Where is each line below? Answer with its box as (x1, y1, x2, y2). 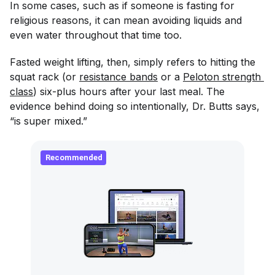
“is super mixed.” (10, 115, 90, 127)
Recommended (45, 153, 103, 162)
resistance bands (79, 71, 158, 83)
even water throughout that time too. (10, 29, 182, 41)
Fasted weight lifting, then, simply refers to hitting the (10, 56, 255, 68)
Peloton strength (183, 71, 264, 83)
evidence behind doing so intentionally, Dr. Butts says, (10, 100, 260, 112)
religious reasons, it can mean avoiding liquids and (10, 14, 242, 26)
